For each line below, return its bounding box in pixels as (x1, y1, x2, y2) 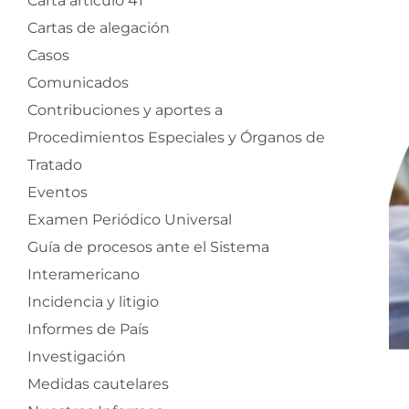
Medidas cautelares (27, 375, 169, 393)
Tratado (27, 156, 82, 174)
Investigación (27, 348, 126, 366)
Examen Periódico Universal (27, 211, 232, 229)
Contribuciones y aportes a (27, 101, 223, 120)
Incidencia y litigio (27, 293, 159, 311)
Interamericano (27, 266, 140, 284)
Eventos (27, 184, 88, 202)
